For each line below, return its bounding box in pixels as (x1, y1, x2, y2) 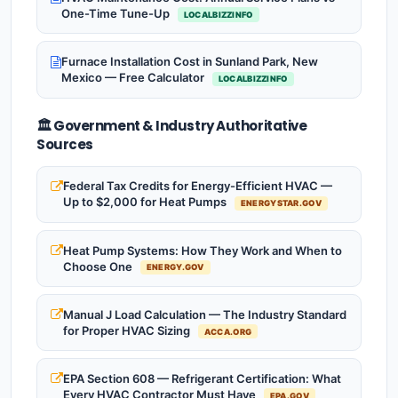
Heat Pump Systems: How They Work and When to (63, 243, 342, 258)
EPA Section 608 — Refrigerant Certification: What (63, 370, 341, 386)
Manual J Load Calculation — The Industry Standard (63, 306, 346, 322)
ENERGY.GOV (146, 262, 204, 273)
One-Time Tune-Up (61, 6, 172, 21)
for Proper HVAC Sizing (63, 322, 193, 338)
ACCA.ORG (203, 326, 252, 337)
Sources (36, 134, 93, 154)
